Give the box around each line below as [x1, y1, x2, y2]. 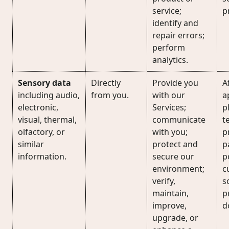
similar [18, 139, 44, 150]
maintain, [152, 188, 189, 199]
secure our [152, 151, 194, 162]
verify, [152, 175, 175, 187]
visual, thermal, [18, 114, 77, 125]
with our [152, 89, 185, 101]
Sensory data [18, 77, 71, 88]
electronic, [18, 102, 58, 113]
